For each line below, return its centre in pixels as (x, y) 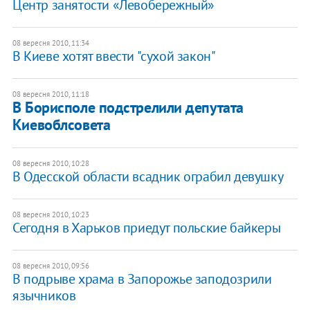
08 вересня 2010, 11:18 (51, 94)
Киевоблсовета (61, 124)
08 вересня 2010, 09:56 (51, 265)
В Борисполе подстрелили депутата (128, 107)
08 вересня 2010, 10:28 (51, 163)
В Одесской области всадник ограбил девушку (148, 176)
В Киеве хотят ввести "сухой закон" (114, 56)
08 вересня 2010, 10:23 (51, 214)
